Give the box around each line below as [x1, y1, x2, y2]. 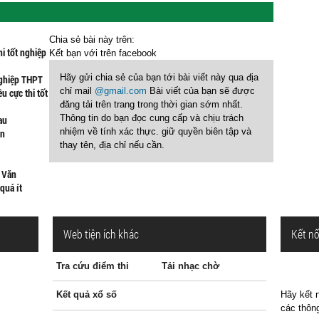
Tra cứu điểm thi [56, 261, 129, 271]
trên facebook [100, 48, 157, 58]
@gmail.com [95, 85, 147, 96]
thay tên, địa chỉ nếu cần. [60, 140, 164, 150]
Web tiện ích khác [63, 226, 139, 241]
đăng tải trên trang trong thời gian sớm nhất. [60, 99, 243, 110]
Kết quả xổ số [56, 289, 117, 300]
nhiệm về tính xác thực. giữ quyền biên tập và [60, 126, 251, 137]
